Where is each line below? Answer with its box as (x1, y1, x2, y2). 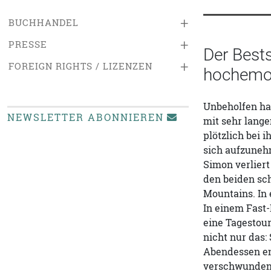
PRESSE (8, 38, 47, 51)
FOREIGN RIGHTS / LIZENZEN (8, 60, 152, 73)
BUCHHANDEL (8, 16, 79, 29)
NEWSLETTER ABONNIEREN (7, 111, 164, 124)
